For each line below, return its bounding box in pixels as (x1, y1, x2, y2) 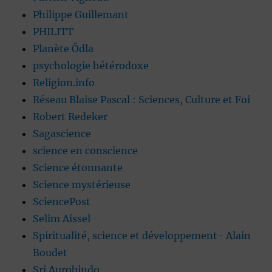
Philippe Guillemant (33, 8, 129, 21)
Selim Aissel (33, 212, 91, 225)
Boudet (33, 246, 68, 259)
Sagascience (33, 127, 92, 140)
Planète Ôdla (33, 42, 94, 55)
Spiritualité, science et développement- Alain (33, 229, 251, 242)
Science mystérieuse (33, 178, 131, 191)
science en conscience (33, 144, 138, 157)
